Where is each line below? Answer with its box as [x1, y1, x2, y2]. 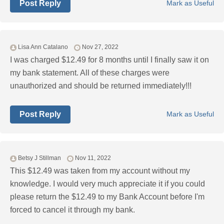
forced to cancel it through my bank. [10, 205, 135, 214]
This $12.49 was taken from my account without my [10, 166, 190, 175]
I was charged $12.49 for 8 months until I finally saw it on [10, 55, 209, 64]
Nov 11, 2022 [75, 154, 111, 162]
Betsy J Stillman [18, 154, 61, 162]
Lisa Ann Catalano [18, 43, 68, 51]
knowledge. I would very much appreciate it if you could [10, 179, 205, 188]
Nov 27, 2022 [82, 43, 118, 51]
